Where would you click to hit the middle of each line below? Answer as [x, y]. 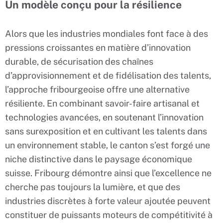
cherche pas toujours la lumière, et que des [93, 187]
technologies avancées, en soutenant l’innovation [104, 117]
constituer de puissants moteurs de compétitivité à [109, 215]
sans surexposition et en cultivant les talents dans [106, 131]
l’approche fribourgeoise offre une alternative [97, 89]
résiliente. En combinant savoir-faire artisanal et [102, 103]
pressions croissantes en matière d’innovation [98, 47]
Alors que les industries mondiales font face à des [107, 33]
